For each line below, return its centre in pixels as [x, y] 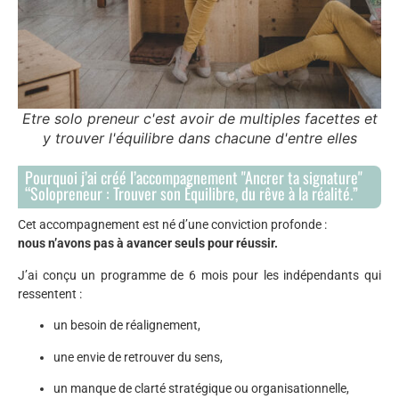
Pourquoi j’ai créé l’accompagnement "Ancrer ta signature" [194, 178]
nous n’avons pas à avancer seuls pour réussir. [148, 244]
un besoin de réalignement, [127, 326]
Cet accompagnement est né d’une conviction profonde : [172, 225]
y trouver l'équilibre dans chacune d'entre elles [199, 138]
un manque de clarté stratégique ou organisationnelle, [201, 388]
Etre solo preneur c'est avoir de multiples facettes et [199, 119]
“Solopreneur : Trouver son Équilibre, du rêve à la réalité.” [191, 194]
